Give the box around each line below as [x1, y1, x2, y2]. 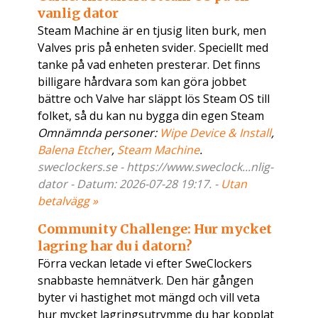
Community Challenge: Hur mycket [38, 221, 273, 238]
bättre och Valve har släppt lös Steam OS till [38, 91, 270, 107]
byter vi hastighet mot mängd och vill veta [38, 290, 261, 306]
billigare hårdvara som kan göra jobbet [38, 74, 247, 90]
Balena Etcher [38, 142, 112, 158]
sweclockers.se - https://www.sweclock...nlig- [38, 159, 274, 175]
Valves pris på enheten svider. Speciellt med [38, 40, 269, 56]
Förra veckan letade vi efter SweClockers [38, 256, 253, 272]
